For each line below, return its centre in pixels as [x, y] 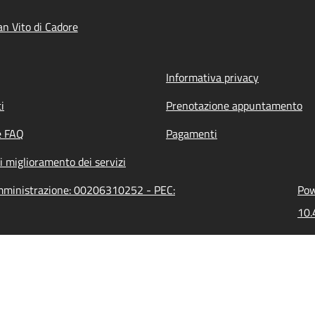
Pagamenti [192, 134]
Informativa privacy [212, 77]
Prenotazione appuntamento [234, 105]
